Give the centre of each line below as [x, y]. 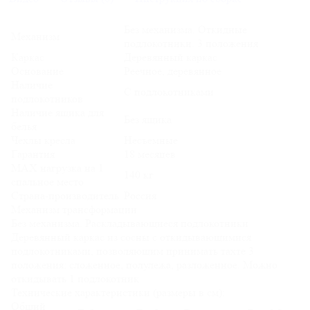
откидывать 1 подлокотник [75, 279]
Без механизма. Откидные [185, 30]
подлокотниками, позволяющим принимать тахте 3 [133, 251]
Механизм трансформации [74, 210]
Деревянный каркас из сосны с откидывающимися [131, 237]
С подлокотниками [169, 92]
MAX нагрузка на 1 [57, 168]
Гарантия [33, 154]
